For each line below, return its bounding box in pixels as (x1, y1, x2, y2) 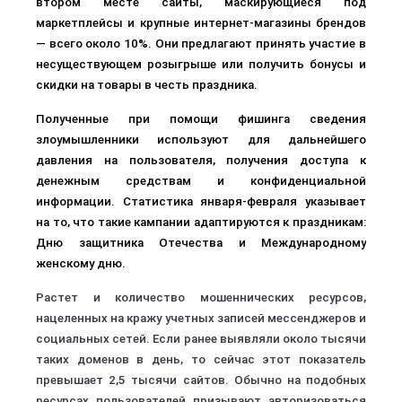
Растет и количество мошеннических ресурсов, (36, 291, 366, 304)
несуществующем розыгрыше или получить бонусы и (36, 57, 366, 71)
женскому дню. (36, 257, 126, 270)
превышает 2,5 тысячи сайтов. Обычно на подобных (36, 373, 366, 387)
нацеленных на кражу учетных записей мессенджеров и (36, 311, 366, 325)
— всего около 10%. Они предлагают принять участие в (36, 37, 366, 50)
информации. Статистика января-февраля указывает (36, 195, 366, 208)
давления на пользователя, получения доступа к (36, 153, 366, 167)
